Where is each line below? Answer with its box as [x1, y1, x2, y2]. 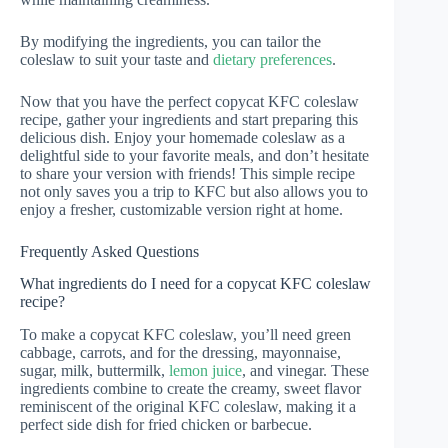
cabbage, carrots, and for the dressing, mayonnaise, [20, 344, 341, 362]
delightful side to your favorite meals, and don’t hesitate [20, 146, 369, 164]
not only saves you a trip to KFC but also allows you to [20, 182, 368, 200]
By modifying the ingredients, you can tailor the [20, 32, 321, 50]
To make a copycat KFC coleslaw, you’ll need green [20, 326, 351, 344]
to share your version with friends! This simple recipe [20, 164, 355, 182]
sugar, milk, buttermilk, [20, 362, 169, 380]
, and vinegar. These [242, 362, 369, 380]
